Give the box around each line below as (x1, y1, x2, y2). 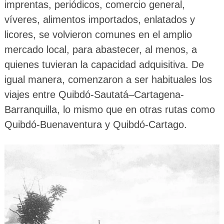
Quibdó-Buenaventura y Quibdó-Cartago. (4, 118, 187, 130)
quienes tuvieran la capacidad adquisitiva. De (4, 58, 204, 70)
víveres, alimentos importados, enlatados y (4, 13, 195, 25)
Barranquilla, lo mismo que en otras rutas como (4, 103, 215, 115)
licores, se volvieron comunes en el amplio (4, 28, 192, 40)
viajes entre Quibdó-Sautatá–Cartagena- (4, 88, 184, 100)
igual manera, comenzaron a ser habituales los (4, 73, 212, 85)
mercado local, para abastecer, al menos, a (4, 43, 197, 55)
